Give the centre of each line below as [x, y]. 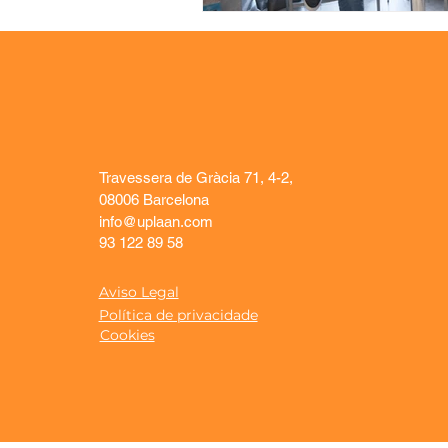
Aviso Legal [138, 291]
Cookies [127, 334]
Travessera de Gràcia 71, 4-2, [195, 177]
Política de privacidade [178, 314]
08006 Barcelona [153, 199]
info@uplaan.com [155, 221]
